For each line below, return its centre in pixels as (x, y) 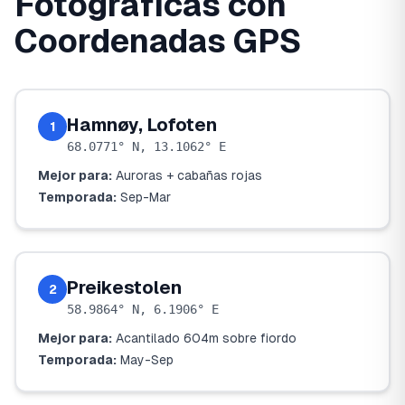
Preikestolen (124, 287)
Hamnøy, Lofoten (142, 125)
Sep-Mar (146, 197)
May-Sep (147, 360)
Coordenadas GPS (158, 41)
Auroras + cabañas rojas (189, 175)
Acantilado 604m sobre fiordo (206, 338)
